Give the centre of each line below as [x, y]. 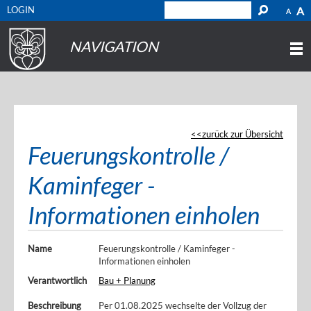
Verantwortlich [57, 280]
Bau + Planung [127, 280]
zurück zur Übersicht [243, 134]
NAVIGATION [114, 46]
